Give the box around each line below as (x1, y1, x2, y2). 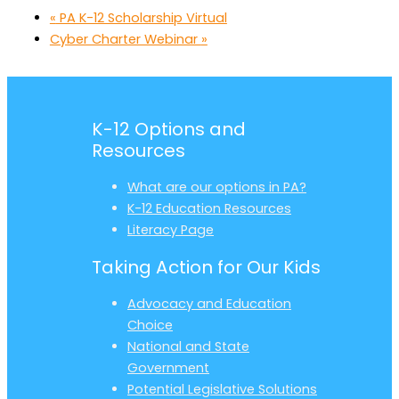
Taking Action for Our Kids (92, 255, 321, 280)
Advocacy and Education (127, 294, 291, 313)
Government (127, 358, 209, 377)
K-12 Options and (92, 117, 246, 142)
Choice (127, 315, 173, 334)
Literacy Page (127, 220, 214, 239)
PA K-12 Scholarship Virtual (55, 8, 227, 27)
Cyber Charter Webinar (49, 29, 201, 48)
